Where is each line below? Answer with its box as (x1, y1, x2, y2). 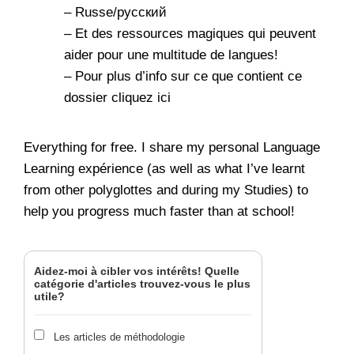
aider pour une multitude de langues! (64, 47, 278, 63)
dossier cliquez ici (64, 90, 171, 106)
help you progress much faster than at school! (24, 203, 299, 219)
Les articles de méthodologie (54, 330, 185, 343)
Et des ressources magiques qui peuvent (75, 26, 316, 42)
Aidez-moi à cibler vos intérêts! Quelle (34, 264, 239, 277)
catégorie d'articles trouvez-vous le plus (34, 277, 250, 290)
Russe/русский (75, 5, 167, 21)
